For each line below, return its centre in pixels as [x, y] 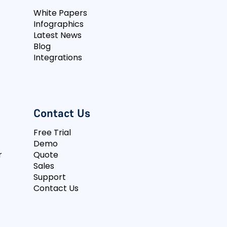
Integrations [58, 58]
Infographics [59, 24]
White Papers [60, 13]
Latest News [58, 35]
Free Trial [52, 133]
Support [50, 177]
